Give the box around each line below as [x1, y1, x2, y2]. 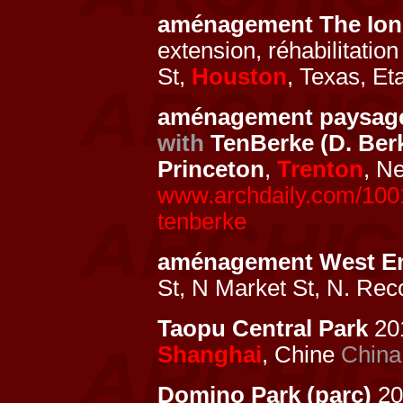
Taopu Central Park [157, 316, 368, 341]
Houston [192, 64, 287, 89]
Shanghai [157, 342, 262, 367]
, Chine [262, 342, 341, 367]
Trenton [277, 157, 363, 182]
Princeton [157, 157, 264, 182]
